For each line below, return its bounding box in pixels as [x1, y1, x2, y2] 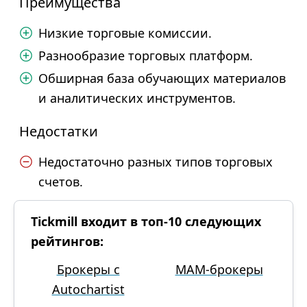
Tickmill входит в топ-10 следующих [31, 213, 261, 230]
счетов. [38, 173, 83, 190]
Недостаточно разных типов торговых [38, 153, 273, 170]
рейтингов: [31, 233, 103, 249]
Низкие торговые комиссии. [38, 25, 212, 41]
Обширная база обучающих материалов [38, 70, 286, 86]
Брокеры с [56, 261, 120, 278]
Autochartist [51, 281, 125, 297]
